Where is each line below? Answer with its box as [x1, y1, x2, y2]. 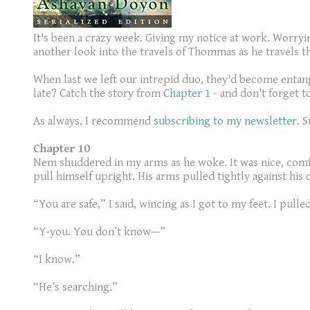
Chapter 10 [33, 142, 90, 156]
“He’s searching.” [33, 280, 118, 295]
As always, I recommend [33, 114, 154, 129]
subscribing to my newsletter [154, 114, 297, 129]
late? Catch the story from [33, 86, 163, 101]
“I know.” [33, 253, 80, 267]
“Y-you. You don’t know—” [33, 225, 165, 239]
